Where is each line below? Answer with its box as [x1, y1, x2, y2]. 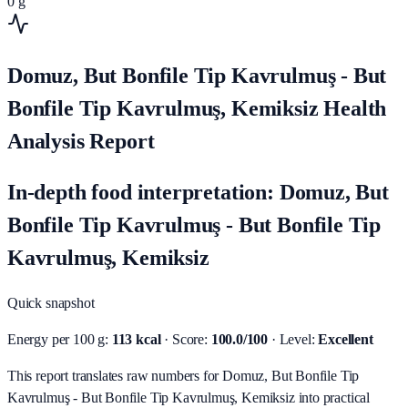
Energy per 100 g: [7, 331, 112, 347]
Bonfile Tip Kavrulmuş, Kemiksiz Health [7, 97, 387, 121]
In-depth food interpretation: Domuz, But [7, 180, 389, 205]
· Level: [268, 331, 315, 347]
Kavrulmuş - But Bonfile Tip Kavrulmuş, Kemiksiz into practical [7, 389, 371, 405]
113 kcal [111, 331, 161, 347]
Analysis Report [7, 129, 155, 154]
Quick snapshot [7, 294, 95, 311]
